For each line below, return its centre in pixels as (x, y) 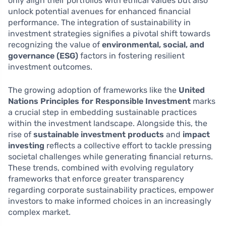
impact (196, 135)
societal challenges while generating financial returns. (110, 157)
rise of (21, 135)
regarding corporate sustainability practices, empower (111, 190)
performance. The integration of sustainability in (99, 23)
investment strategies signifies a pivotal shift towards (109, 34)
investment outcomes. (50, 67)
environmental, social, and (153, 45)
